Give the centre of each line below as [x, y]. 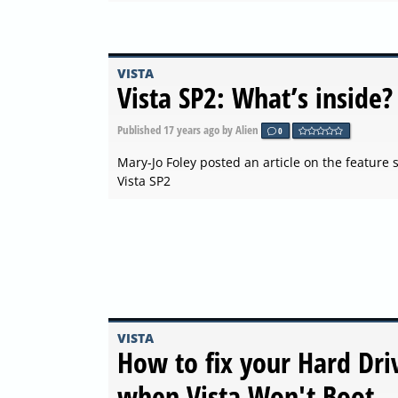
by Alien [240, 129]
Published [140, 129]
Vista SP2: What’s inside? [255, 97]
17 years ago [191, 129]
